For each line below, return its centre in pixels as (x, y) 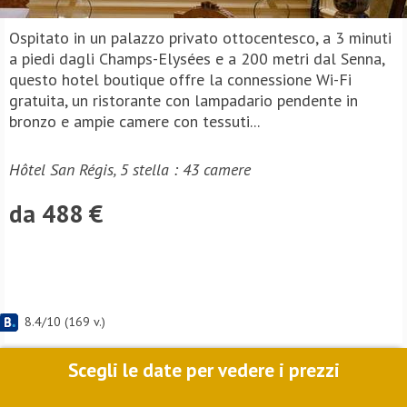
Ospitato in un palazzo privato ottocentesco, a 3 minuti (200, 38)
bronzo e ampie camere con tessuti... (134, 121)
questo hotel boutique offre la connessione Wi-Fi (180, 79)
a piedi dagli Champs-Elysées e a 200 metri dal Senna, (197, 59)
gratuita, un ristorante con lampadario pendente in (184, 100)
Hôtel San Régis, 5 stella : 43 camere (130, 169)
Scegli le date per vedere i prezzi (203, 370)
